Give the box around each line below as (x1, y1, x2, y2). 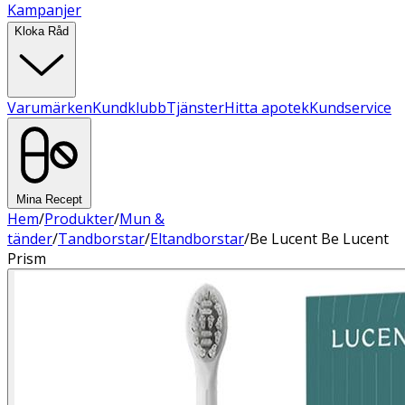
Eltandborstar (150, 229, 244, 249)
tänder (7, 229, 52, 249)
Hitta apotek (224, 98, 309, 118)
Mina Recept (16, 193, 82, 206)
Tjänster (166, 98, 224, 118)
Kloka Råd (14, 24, 69, 38)
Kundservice (309, 98, 391, 118)
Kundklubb (92, 98, 166, 118)
